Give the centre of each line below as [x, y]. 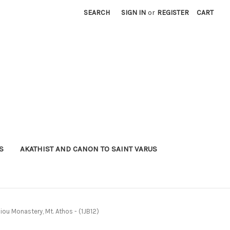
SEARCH [97, 13]
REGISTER [173, 13]
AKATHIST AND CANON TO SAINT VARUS [88, 149]
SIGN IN [134, 13]
